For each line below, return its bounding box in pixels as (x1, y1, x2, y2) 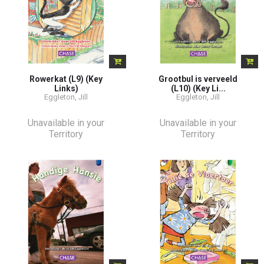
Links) (54, 83, 78, 93)
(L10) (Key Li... (170, 83, 226, 93)
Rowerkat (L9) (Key (29, 74, 103, 84)
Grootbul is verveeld (159, 74, 237, 84)
